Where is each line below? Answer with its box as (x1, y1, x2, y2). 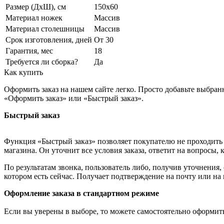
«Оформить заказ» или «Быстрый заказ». (4, 94, 143, 103)
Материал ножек (5, 13, 62, 22)
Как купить (4, 68, 43, 77)
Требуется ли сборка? (5, 57, 78, 66)
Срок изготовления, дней (5, 35, 92, 44)
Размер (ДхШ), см (5, 2, 66, 11)
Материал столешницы (5, 24, 84, 33)
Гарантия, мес (5, 46, 53, 55)
